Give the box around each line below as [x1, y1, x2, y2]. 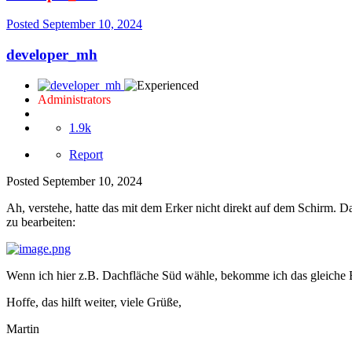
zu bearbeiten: [6, 214, 75, 229]
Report [69, 147, 103, 161]
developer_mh [6, 46, 97, 63]
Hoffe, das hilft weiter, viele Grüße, [6, 295, 181, 309]
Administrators [38, 92, 111, 106]
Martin [6, 321, 39, 335]
